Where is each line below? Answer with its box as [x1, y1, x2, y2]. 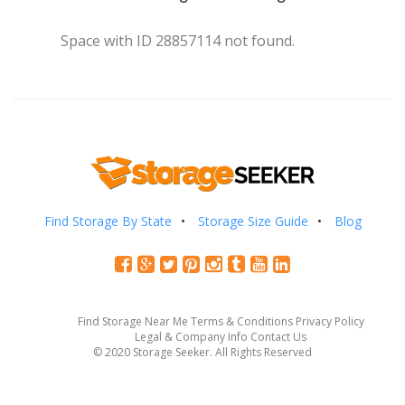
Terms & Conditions [190, 313, 293, 329]
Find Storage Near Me [77, 313, 188, 329]
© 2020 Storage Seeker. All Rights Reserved [93, 344, 312, 360]
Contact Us [250, 328, 306, 344]
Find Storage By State [43, 212, 172, 230]
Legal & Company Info [135, 328, 248, 344]
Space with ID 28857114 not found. [61, 31, 296, 51]
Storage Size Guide [197, 212, 308, 230]
